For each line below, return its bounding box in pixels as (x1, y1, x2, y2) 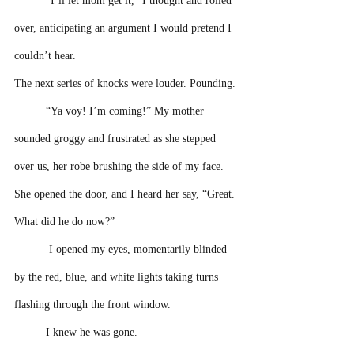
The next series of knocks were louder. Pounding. (14, 77, 235, 89)
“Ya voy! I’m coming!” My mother (46, 105, 207, 117)
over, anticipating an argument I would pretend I (14, 22, 235, 34)
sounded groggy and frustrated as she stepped (14, 133, 219, 145)
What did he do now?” (14, 216, 118, 228)
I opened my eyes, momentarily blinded (46, 243, 230, 255)
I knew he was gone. (46, 326, 141, 338)
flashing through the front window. (14, 299, 174, 311)
